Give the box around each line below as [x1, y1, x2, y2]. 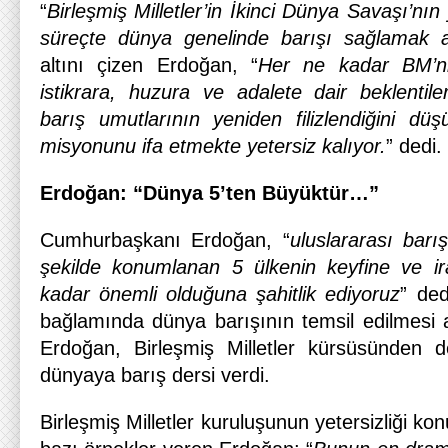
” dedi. [386, 135, 442, 157]
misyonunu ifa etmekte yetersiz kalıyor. [40, 135, 386, 157]
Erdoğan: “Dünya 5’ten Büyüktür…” [40, 182, 379, 204]
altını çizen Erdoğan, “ [40, 54, 258, 76]
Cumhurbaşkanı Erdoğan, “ [40, 229, 290, 251]
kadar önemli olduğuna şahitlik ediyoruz [40, 283, 401, 305]
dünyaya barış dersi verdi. [40, 364, 270, 386]
